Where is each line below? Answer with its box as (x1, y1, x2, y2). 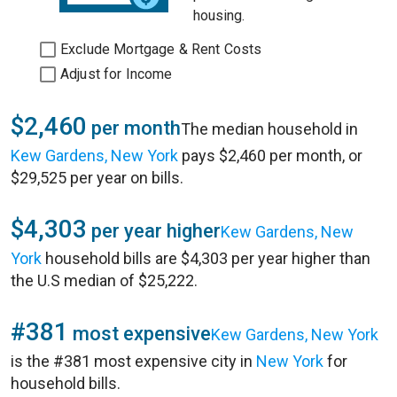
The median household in (181, 120, 358, 138)
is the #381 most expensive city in (11, 352, 256, 370)
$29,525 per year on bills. (11, 168, 183, 187)
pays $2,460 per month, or (178, 146, 362, 165)
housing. (193, 7, 245, 24)
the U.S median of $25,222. (11, 271, 198, 290)
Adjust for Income (60, 66, 173, 82)
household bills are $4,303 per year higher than (42, 249, 370, 268)
